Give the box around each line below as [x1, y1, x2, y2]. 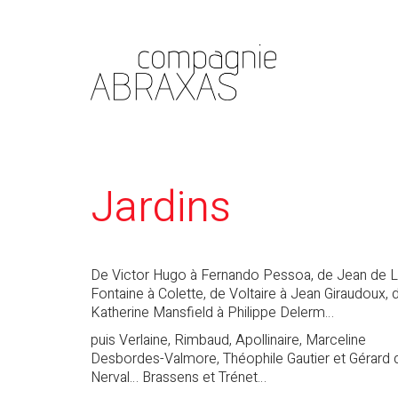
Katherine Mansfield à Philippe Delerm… [91, 302, 334, 323]
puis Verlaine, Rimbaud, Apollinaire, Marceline [91, 329, 366, 351]
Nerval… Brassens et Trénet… [91, 366, 267, 388]
